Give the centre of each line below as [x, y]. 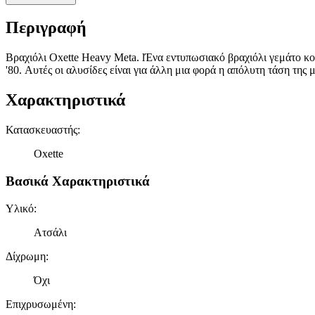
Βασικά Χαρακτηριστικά [78, 181]
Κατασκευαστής [41, 130]
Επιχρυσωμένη [39, 304]
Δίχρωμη [26, 256]
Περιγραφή [46, 28]
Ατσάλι [50, 232]
